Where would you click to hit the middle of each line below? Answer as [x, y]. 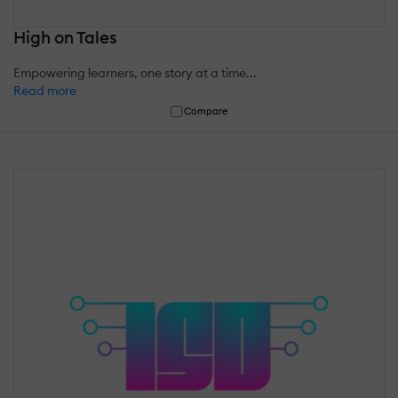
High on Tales [65, 37]
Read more [45, 90]
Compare [206, 111]
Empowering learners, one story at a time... [135, 72]
